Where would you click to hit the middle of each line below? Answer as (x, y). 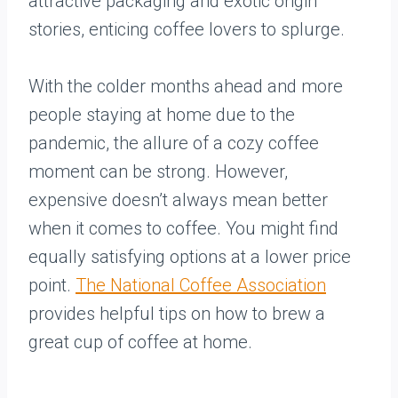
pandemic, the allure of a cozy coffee (174, 143)
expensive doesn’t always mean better (178, 200)
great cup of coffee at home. (140, 342)
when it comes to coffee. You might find (183, 228)
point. (52, 285)
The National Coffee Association (201, 285)
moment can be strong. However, (158, 171)
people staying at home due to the (162, 115)
